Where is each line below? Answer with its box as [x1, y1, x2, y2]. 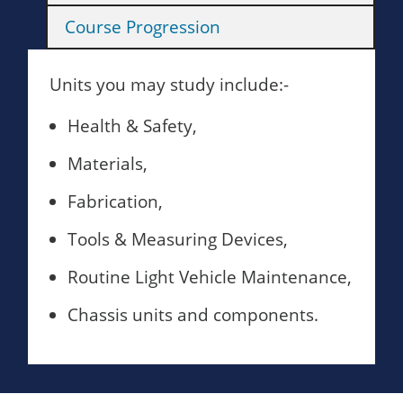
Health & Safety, [67, 114, 197, 138]
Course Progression [65, 15, 221, 39]
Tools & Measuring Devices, [67, 228, 288, 251]
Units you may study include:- [49, 73, 289, 96]
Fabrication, [67, 190, 163, 213]
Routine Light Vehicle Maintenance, [67, 265, 352, 289]
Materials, [67, 152, 148, 175]
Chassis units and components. [67, 303, 318, 327]
